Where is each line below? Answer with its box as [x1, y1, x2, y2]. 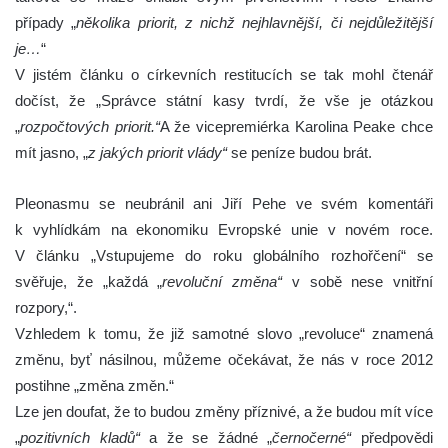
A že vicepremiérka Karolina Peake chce [159, 118, 434, 136]
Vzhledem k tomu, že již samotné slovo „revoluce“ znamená [15, 325, 433, 343]
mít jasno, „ [15, 144, 88, 162]
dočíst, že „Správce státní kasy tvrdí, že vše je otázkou [15, 92, 433, 110]
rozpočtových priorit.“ [20, 118, 160, 136]
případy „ [15, 14, 77, 32]
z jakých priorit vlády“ [88, 144, 227, 162]
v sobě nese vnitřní [282, 273, 433, 291]
